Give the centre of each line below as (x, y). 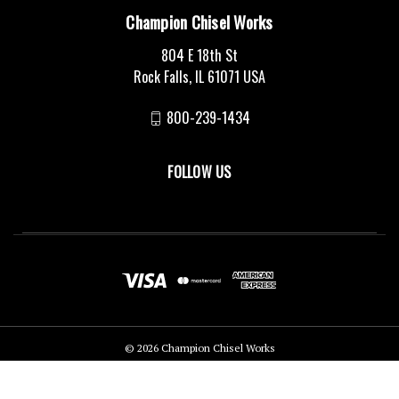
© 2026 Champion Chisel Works (199, 347)
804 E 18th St (199, 56)
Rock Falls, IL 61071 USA (199, 77)
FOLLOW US (199, 171)
